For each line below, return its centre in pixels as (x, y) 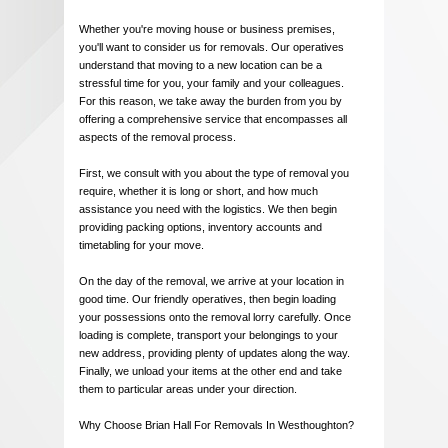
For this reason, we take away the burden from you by (210, 101)
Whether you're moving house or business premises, (207, 29)
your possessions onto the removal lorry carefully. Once (215, 317)
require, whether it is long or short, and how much (198, 191)
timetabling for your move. (141, 245)
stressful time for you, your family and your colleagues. (211, 83)
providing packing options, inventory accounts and (200, 227)
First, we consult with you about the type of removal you (214, 173)
